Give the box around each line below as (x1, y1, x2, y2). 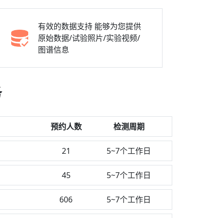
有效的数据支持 (38, 21, 92, 32)
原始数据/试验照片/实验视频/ (38, 33, 140, 43)
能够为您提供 (94, 21, 141, 32)
